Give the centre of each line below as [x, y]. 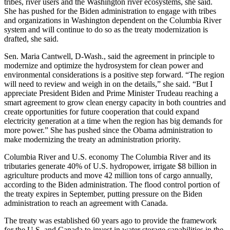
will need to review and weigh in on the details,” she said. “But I [108, 84]
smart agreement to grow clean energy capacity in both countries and [115, 102]
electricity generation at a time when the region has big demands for [113, 121]
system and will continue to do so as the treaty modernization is [106, 29]
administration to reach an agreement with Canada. [86, 203]
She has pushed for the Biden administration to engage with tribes [110, 11]
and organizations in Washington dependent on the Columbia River [113, 20]
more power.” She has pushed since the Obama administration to [108, 130]
